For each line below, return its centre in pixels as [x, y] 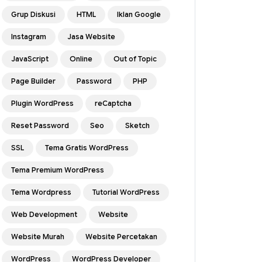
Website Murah [38, 237]
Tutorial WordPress [126, 192]
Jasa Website [91, 37]
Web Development [44, 214]
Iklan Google [139, 14]
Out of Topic [135, 59]
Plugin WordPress [42, 103]
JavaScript [30, 59]
